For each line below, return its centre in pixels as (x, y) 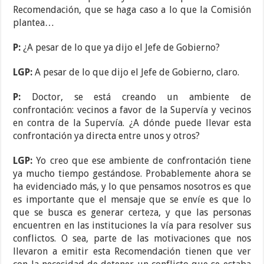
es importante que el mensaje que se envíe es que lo (132, 200)
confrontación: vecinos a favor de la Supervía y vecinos (132, 110)
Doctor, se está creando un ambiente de (141, 97)
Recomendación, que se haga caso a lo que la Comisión (132, 10)
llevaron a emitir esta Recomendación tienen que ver (132, 252)
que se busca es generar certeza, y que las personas (132, 213)
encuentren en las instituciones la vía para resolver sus (132, 226)
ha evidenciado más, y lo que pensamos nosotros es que (132, 187)
